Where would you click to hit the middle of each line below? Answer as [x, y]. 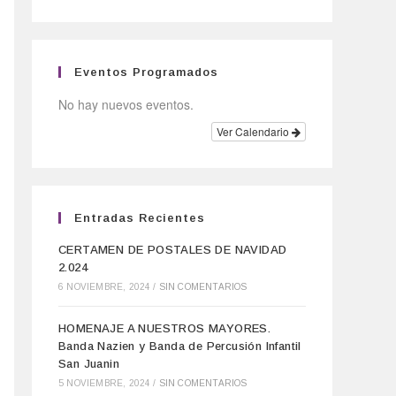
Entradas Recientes [140, 218]
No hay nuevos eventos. [126, 104]
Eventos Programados [146, 72]
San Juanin [89, 364]
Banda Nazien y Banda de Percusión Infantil [180, 346]
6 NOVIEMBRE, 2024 [105, 287]
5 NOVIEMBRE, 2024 [105, 383]
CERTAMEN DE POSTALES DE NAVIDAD [173, 250]
